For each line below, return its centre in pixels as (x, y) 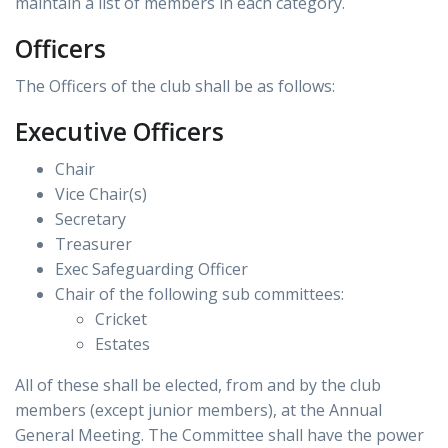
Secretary (90, 219)
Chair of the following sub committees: (199, 294)
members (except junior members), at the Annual (198, 410)
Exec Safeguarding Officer (151, 269)
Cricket (121, 319)
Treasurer (93, 244)
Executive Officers (119, 132)
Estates (122, 344)
